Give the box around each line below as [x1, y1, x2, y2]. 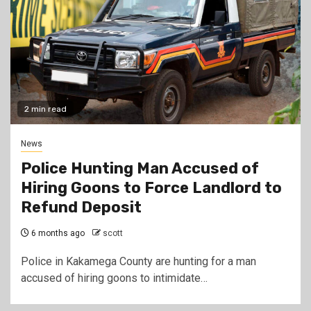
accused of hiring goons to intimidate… [21, 271, 208, 285]
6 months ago [29, 228, 85, 238]
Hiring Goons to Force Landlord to [21, 178, 282, 197]
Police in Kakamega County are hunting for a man [21, 255, 256, 268]
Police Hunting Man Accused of [21, 159, 259, 178]
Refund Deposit [21, 198, 142, 217]
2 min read [24, 104, 67, 114]
